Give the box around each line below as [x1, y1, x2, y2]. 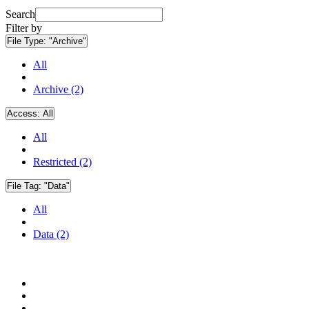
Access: [7, 108, 43, 119]
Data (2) [33, 228, 69, 241]
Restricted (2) [33, 156, 92, 168]
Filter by [6, 22, 42, 34]
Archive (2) [33, 83, 83, 96]
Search [6, 8, 35, 21]
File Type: [7, 36, 49, 47]
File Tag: [7, 181, 44, 192]
